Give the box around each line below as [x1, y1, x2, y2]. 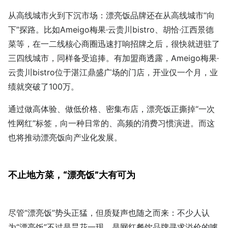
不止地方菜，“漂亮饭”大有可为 [8, 169, 135, 180]
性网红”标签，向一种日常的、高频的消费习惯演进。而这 [8, 118, 215, 128]
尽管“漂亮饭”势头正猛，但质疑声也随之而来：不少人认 [8, 207, 210, 218]
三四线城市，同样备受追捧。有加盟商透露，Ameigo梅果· [8, 52, 219, 63]
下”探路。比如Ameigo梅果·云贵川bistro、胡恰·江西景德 [8, 24, 214, 35]
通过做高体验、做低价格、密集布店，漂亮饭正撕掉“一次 [8, 103, 215, 114]
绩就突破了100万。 [8, 81, 79, 92]
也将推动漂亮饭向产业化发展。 [8, 132, 122, 142]
